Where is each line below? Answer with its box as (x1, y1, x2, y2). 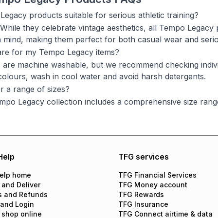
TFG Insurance (118, 200, 168, 208)
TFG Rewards (118, 190, 164, 199)
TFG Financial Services (118, 171, 197, 179)
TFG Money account (118, 181, 187, 189)
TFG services (118, 152, 169, 162)
